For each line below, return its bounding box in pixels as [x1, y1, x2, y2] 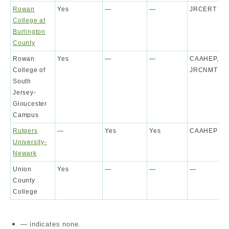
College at [13, 17, 45, 25]
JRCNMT [190, 66, 218, 74]
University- [13, 139, 47, 146]
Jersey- [13, 89, 36, 97]
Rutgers [13, 127, 38, 135]
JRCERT [190, 6, 217, 13]
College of [13, 66, 45, 74]
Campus [13, 111, 39, 119]
